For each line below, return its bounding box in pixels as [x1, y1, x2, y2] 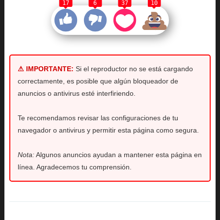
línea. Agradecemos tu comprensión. [17, 163, 132, 171]
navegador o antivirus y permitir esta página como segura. [17, 126, 199, 135]
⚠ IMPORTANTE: [17, 65, 74, 73]
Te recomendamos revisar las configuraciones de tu [17, 114, 178, 122]
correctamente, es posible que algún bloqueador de [17, 77, 178, 85]
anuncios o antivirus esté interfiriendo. [17, 89, 136, 98]
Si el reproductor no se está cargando [73, 65, 193, 73]
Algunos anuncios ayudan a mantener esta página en [34, 151, 202, 159]
